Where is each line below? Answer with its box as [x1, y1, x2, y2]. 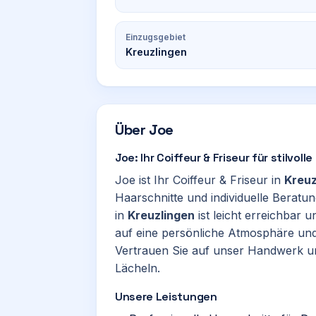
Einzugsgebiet [126, 32, 186, 42]
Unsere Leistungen [115, 289, 217, 304]
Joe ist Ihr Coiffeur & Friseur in [115, 173, 284, 187]
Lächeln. [115, 261, 160, 275]
